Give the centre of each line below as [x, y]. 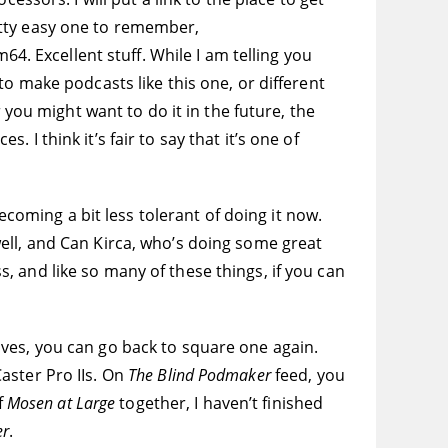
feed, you [307, 375]
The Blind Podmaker [199, 375]
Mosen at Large [63, 403]
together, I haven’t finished [221, 403]
